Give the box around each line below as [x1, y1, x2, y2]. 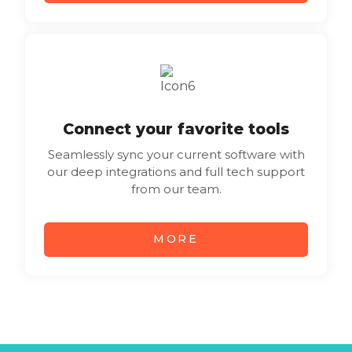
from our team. [130, 181, 222, 197]
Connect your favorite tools [63, 119, 289, 139]
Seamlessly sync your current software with [47, 147, 305, 163]
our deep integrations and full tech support [47, 164, 305, 180]
